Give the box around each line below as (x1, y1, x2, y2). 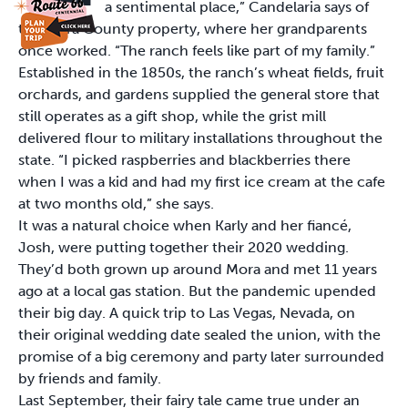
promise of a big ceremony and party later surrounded (18, 348, 384, 366)
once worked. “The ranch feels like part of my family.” (18, 42, 379, 60)
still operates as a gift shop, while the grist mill (18, 107, 326, 126)
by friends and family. (18, 370, 161, 388)
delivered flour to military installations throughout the (18, 129, 382, 148)
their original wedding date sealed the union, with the (18, 326, 381, 344)
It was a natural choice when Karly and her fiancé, (18, 217, 352, 235)
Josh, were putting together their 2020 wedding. (18, 239, 349, 257)
